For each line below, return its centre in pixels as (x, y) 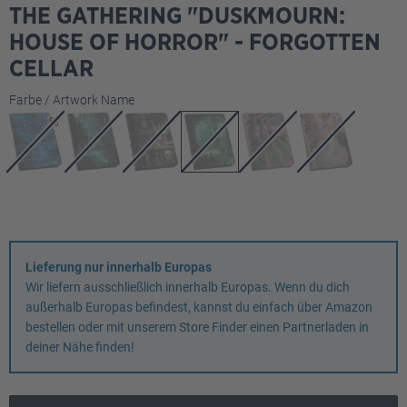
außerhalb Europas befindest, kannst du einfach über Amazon (199, 307)
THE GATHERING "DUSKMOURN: (177, 16)
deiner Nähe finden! (80, 347)
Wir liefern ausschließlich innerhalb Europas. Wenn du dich (188, 287)
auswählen (166, 99)
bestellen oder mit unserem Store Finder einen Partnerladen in (197, 327)
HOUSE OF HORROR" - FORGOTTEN (195, 43)
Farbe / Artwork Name (72, 100)
